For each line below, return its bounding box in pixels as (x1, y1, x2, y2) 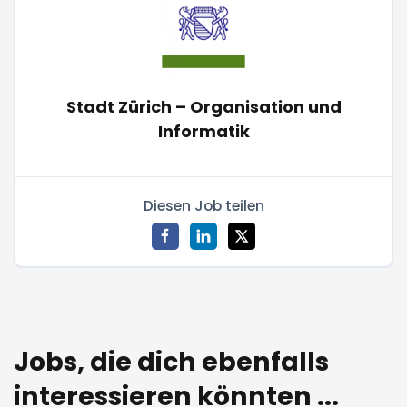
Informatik (157, 119, 250, 143)
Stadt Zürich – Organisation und (65, 94, 342, 118)
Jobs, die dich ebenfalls (14, 343, 329, 381)
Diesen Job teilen (143, 195, 264, 217)
